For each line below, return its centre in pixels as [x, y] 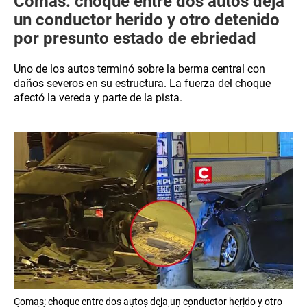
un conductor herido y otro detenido [147, 20]
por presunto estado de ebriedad [135, 38]
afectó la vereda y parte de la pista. [98, 98]
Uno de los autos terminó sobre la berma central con [139, 69]
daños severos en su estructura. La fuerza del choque [142, 83]
